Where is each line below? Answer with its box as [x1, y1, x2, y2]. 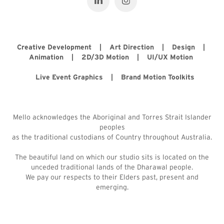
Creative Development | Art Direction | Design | [17, 43, 207, 51]
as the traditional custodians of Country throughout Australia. [12, 133, 212, 141]
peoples [99, 123, 125, 131]
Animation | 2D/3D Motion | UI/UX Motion [25, 53, 199, 61]
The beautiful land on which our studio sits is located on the [15, 153, 209, 161]
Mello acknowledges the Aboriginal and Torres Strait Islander [12, 113, 211, 121]
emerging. [95, 183, 128, 191]
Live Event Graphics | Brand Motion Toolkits [29, 73, 194, 81]
